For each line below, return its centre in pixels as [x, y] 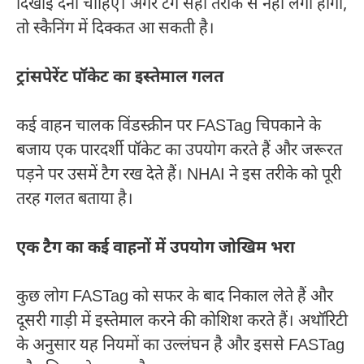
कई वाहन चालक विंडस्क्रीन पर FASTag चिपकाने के [169, 126]
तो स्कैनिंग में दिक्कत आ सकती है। [115, 29]
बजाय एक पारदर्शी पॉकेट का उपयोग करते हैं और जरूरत [179, 151]
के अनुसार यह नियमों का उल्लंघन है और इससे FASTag [180, 346]
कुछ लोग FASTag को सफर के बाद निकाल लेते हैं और [175, 297]
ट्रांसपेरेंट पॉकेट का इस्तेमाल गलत [120, 78]
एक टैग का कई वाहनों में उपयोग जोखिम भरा [156, 248]
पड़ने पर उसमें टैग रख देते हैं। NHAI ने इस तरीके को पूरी [179, 175]
